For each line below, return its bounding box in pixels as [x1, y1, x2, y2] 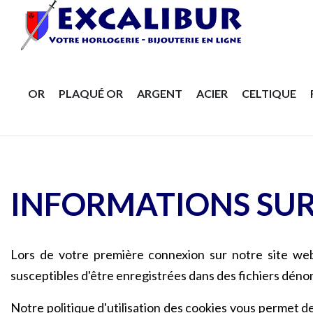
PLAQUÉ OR [59, 87, 123, 100]
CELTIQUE [242, 87, 296, 100]
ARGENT [137, 87, 182, 100]
